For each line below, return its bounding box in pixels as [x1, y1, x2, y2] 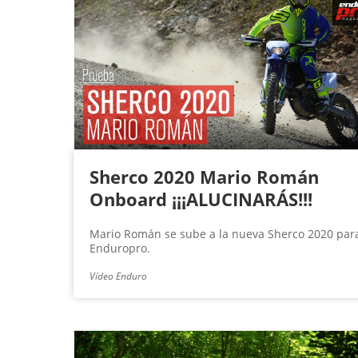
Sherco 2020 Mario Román [89, 165, 319, 189]
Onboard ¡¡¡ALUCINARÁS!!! [89, 187, 312, 212]
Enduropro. [89, 241, 150, 257]
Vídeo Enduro [89, 269, 147, 284]
